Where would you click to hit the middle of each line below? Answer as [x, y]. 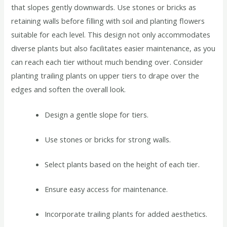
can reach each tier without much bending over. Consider [107, 62]
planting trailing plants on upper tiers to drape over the [105, 76]
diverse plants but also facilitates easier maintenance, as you [113, 48]
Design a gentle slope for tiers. [97, 115]
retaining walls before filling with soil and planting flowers [108, 21]
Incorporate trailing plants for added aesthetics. [126, 214]
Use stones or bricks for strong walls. [108, 140]
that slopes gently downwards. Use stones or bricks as [104, 7]
